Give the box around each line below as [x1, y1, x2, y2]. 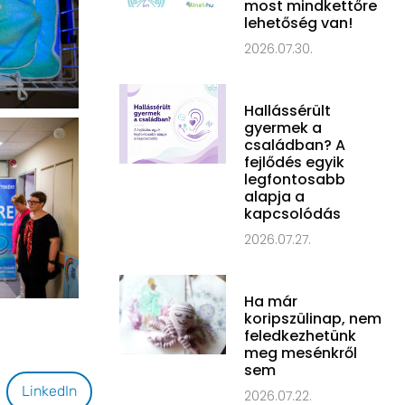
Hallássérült [244, 99, 332, 121]
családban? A [244, 134, 346, 155]
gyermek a [244, 117, 323, 138]
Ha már [244, 290, 298, 312]
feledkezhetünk [244, 325, 357, 346]
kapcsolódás [244, 202, 342, 224]
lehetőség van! [244, 12, 353, 33]
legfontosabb [244, 168, 346, 190]
